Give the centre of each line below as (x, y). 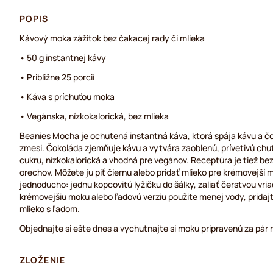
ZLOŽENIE (42, 260)
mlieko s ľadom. (50, 209)
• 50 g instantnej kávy (63, 58)
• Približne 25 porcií (57, 77)
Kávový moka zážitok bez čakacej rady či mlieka (112, 38)
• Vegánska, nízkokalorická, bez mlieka (94, 116)
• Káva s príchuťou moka (67, 97)
